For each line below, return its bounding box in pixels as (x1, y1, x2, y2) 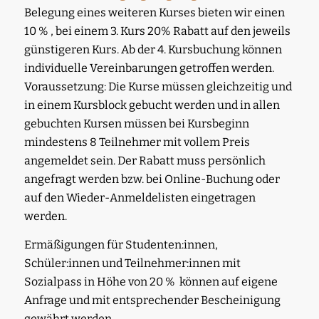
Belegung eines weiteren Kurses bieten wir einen (23, 5, 285, 19)
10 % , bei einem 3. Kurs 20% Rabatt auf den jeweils (23, 23, 291, 38)
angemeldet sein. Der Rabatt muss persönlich (23, 153, 266, 167)
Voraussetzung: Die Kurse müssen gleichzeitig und (23, 79, 292, 93)
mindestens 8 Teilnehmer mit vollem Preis (23, 135, 250, 149)
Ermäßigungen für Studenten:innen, (23, 237, 218, 251)
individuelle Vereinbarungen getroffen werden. (23, 61, 274, 75)
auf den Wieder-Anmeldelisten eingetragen (23, 190, 256, 204)
